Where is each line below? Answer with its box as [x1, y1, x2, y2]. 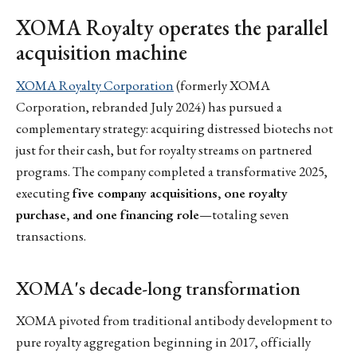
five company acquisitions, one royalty [73, 184, 288, 202]
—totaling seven [199, 206, 289, 224]
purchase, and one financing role [16, 206, 199, 224]
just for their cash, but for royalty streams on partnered [16, 141, 312, 159]
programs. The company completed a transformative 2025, [16, 163, 328, 181]
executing [16, 184, 73, 202]
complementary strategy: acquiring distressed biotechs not [16, 120, 333, 138]
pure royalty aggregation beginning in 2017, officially [16, 332, 311, 351]
